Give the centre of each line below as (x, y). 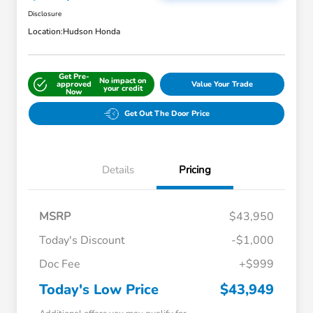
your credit (123, 88)
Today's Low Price (99, 290)
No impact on (123, 80)
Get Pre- (74, 77)
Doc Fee (60, 264)
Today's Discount (82, 241)
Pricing (195, 170)
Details (118, 170)
